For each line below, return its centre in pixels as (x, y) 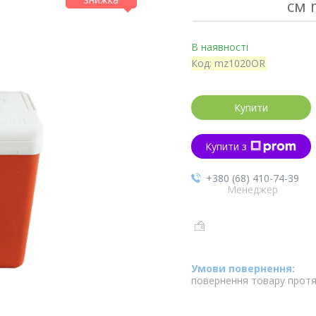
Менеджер (253, 189)
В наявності (219, 47)
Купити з (226, 146)
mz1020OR (239, 63)
